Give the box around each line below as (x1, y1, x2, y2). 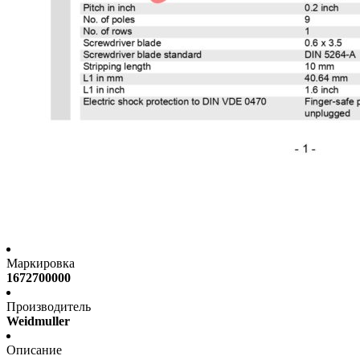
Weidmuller (6, 314, 70, 329)
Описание (6, 343, 62, 358)
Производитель (6, 300, 91, 314)
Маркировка (6, 256, 75, 271)
